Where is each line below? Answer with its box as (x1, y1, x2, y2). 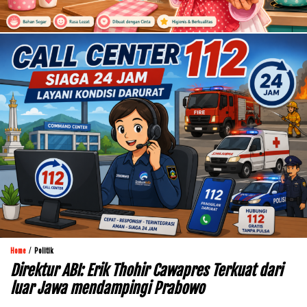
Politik (34, 247, 53, 256)
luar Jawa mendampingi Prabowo (10, 279, 204, 298)
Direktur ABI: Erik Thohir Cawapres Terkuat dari (10, 261, 282, 280)
